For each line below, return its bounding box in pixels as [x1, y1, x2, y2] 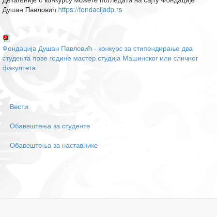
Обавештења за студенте [10, 121, 90, 130]
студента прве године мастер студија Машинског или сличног [2, 53, 198, 62]
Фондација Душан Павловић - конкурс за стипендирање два [2, 43, 193, 53]
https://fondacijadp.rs [58, 4, 122, 14]
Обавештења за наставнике [10, 140, 98, 150]
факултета [2, 62, 36, 72]
